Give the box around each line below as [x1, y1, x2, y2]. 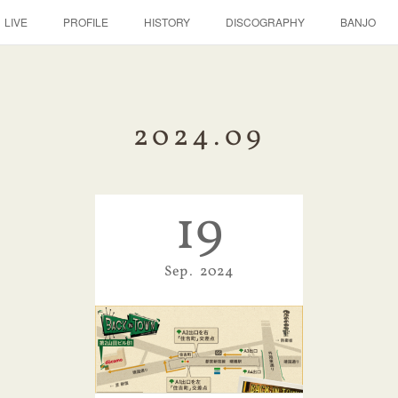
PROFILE [62, 14, 108, 29]
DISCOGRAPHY [225, 14, 305, 29]
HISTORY [143, 14, 190, 29]
